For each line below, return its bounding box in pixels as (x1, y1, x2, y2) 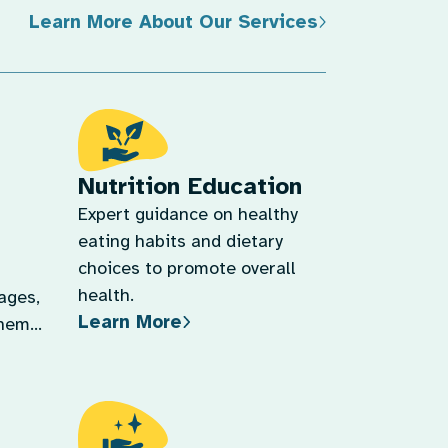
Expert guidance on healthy (78, 203, 299, 225)
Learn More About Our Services (28, 10, 318, 33)
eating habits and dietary (78, 230, 284, 252)
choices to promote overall (78, 257, 297, 279)
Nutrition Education (78, 171, 303, 201)
